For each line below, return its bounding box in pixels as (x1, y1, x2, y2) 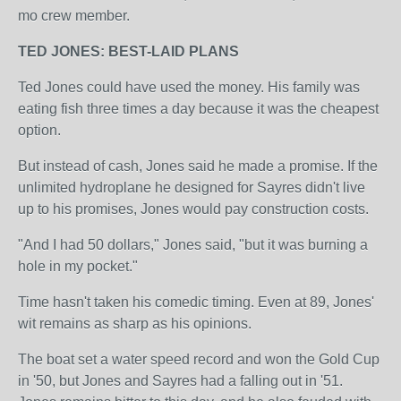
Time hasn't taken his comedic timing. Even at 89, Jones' (18, 294, 374, 310)
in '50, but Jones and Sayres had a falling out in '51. (18, 373, 343, 388)
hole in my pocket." (18, 259, 138, 274)
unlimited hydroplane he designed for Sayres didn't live (18, 180, 365, 195)
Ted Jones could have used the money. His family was (18, 80, 360, 95)
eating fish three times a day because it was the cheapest (18, 101, 379, 116)
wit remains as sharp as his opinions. (18, 316, 252, 331)
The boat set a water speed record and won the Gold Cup (18, 352, 380, 367)
